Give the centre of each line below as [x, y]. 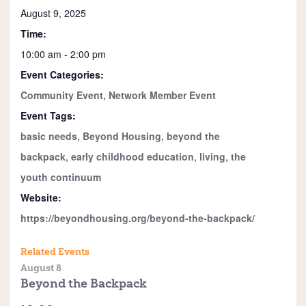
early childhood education [133, 156]
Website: [41, 197]
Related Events [55, 252]
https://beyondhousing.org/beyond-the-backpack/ [138, 218]
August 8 [41, 268]
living [212, 156]
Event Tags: [48, 115]
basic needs [49, 136]
